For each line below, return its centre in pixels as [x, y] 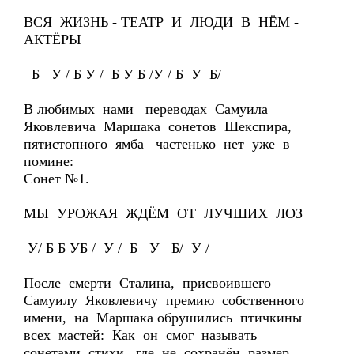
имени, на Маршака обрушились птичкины [165, 318]
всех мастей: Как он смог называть [142, 335]
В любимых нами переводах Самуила [148, 109]
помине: [49, 161]
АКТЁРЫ [53, 40]
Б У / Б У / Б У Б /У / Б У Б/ [122, 74]
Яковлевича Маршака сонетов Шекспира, [160, 126]
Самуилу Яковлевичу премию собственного [166, 300]
